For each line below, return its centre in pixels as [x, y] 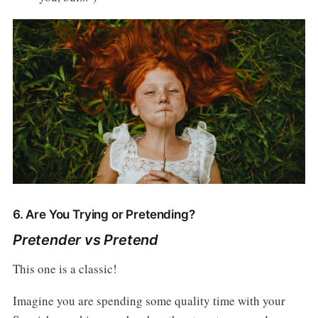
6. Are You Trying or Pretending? [104, 214]
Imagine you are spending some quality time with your [149, 300]
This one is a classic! [65, 268]
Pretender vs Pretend [85, 240]
